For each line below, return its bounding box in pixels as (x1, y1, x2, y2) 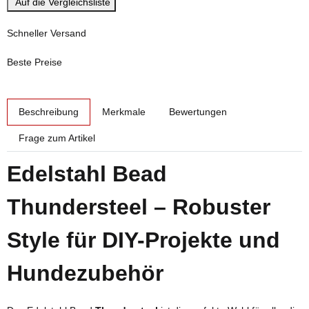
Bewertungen (169, 106, 227, 117)
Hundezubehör (7, 261, 163, 286)
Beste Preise (7, 56, 62, 68)
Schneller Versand (7, 27, 86, 39)
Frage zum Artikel (19, 132, 95, 143)
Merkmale (102, 106, 146, 117)
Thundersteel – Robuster (7, 195, 270, 220)
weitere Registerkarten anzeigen (6, 99, 148, 110)
